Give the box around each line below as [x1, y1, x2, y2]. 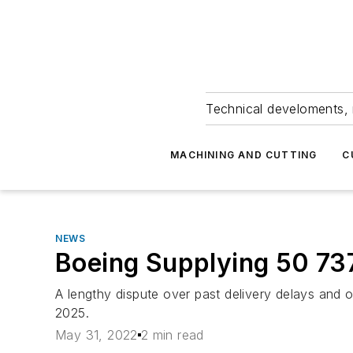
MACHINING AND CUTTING [170, 149, 318, 161]
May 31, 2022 [55, 327, 138, 344]
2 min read [140, 327, 204, 344]
